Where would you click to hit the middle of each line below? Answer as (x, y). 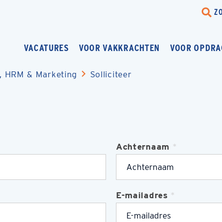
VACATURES (46, 47)
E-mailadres (142, 195)
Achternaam (143, 146)
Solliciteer (111, 74)
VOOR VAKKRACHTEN (119, 47)
